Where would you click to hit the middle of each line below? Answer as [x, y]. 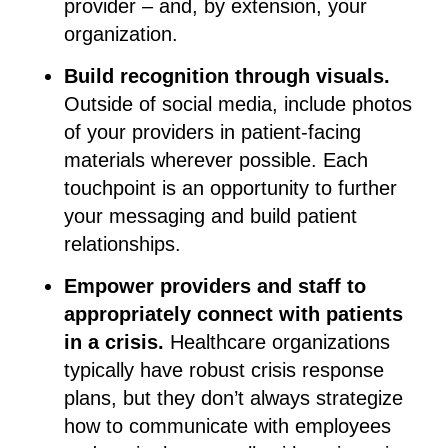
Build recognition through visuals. [227, 75]
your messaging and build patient [210, 215]
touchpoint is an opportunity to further [230, 187]
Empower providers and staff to [215, 285]
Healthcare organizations [277, 341]
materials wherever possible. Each [216, 159]
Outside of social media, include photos [238, 103]
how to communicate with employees [227, 425]
